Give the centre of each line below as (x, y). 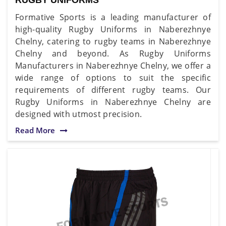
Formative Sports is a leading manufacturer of (113, 17)
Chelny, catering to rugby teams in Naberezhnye (113, 41)
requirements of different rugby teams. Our (113, 90)
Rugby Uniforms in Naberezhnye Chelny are (113, 102)
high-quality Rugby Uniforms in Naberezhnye (113, 29)
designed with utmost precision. (79, 114)
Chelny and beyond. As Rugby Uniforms (113, 53)
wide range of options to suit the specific (113, 77)
